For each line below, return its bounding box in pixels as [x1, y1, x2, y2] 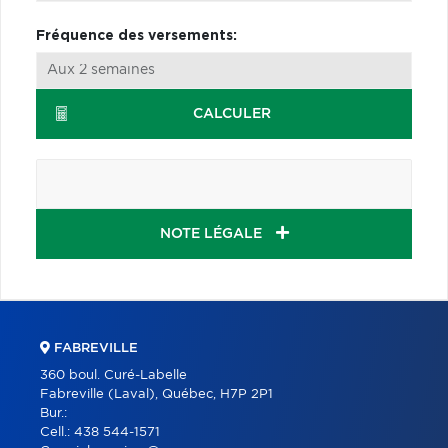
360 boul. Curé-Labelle [40, 368, 187, 382]
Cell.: [40, 425, 74, 439]
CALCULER [192, 106, 271, 121]
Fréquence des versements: [36, 28, 237, 43]
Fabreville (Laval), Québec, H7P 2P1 [40, 387, 273, 401]
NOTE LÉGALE [159, 226, 266, 241]
